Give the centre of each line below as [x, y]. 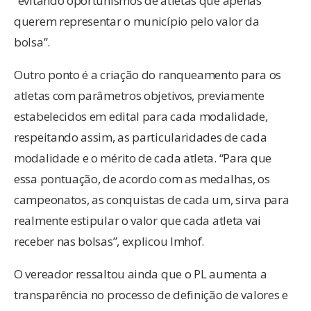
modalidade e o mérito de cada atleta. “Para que [143, 158]
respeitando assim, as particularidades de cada [141, 137]
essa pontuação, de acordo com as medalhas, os [142, 179]
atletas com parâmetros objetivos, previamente [139, 96]
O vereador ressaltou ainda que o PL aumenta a [141, 274]
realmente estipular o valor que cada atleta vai [137, 221]
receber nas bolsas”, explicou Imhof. [109, 242]
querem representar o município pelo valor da [137, 22]
